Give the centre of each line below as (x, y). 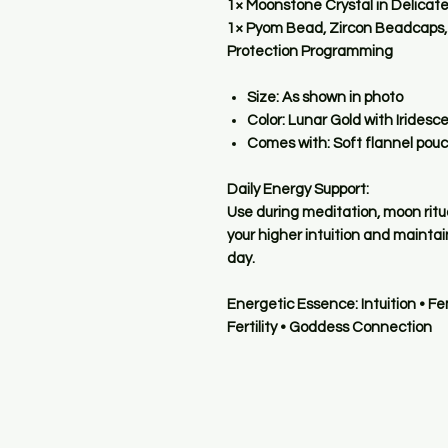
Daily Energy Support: (298, 190)
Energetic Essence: (292, 305)
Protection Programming (310, 52)
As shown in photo (341, 98)
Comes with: (288, 144)
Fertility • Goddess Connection (329, 328)
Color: (266, 121)
